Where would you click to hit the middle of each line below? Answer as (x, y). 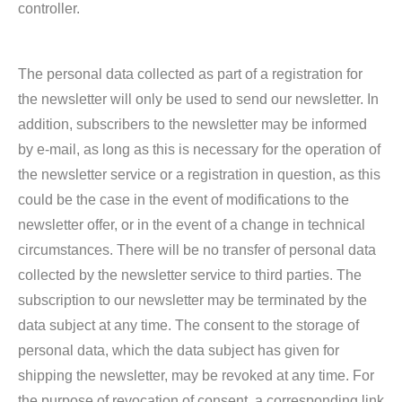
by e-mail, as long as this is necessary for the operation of (199, 149)
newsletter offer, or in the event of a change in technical (192, 225)
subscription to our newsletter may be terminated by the (192, 300)
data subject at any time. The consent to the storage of (188, 325)
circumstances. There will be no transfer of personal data (197, 250)
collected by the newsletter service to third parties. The (190, 275)
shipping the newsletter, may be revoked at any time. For (196, 376)
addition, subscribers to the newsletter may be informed (192, 124)
